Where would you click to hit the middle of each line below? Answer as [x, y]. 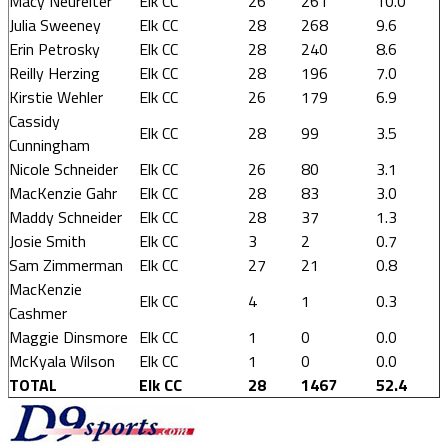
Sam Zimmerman [66, 265]
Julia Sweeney [55, 25]
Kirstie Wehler [56, 97]
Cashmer [38, 313]
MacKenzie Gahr [63, 193]
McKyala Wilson [62, 361]
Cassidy [34, 121]
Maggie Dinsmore [68, 337]
